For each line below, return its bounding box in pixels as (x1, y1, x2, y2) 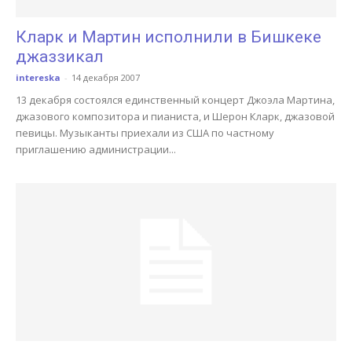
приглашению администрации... (16, 141, 176, 156)
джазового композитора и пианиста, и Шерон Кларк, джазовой (16, 108, 335, 123)
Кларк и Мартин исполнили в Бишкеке (16, 27, 321, 46)
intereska (16, 71, 60, 83)
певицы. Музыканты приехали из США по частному (16, 125, 274, 140)
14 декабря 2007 (71, 71, 140, 83)
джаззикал (16, 46, 104, 66)
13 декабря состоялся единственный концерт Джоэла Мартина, (16, 92, 335, 107)
